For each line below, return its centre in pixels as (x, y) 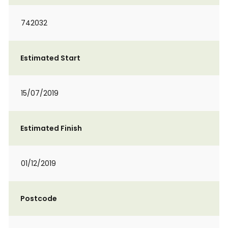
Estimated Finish (51, 128)
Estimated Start (50, 58)
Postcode (39, 198)
